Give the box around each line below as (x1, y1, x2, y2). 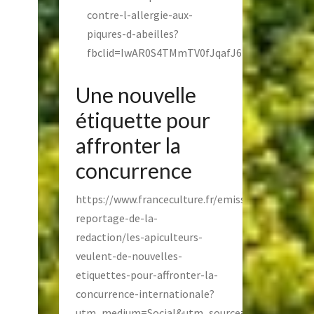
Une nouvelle (75, 82, 196, 108)
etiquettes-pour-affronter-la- (75, 268, 218, 282)
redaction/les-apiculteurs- (75, 230, 203, 245)
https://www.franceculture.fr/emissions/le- (75, 192, 283, 207)
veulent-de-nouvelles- (75, 249, 182, 264)
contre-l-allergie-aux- (86, 8, 193, 22)
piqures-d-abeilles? (86, 27, 179, 41)
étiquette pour (75, 107, 210, 133)
